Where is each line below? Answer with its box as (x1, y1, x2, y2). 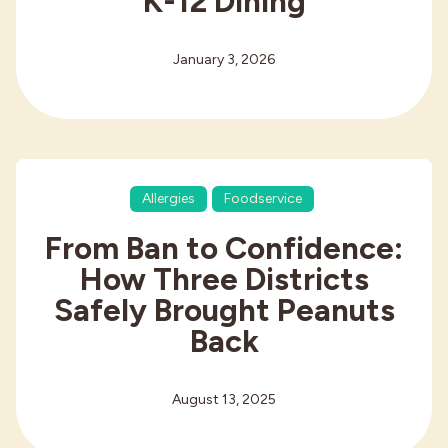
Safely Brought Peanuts (53, 290, 395, 329)
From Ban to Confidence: (45, 228, 403, 267)
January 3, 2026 (173, 51, 275, 69)
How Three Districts (79, 259, 369, 298)
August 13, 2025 (172, 390, 276, 408)
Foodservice (223, 189, 302, 207)
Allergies (141, 189, 195, 207)
